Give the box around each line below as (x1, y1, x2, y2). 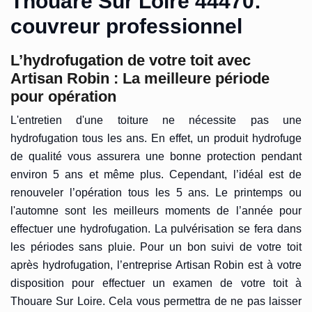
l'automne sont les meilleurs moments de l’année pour (10, 205, 302, 217)
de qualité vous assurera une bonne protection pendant (10, 150, 302, 163)
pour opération (10, 88, 116, 106)
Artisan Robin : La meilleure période (10, 70, 270, 88)
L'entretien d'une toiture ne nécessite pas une (10, 114, 302, 127)
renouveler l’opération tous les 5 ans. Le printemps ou (10, 187, 302, 199)
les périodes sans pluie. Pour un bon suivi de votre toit (10, 241, 302, 253)
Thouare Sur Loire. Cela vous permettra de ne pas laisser (10, 295, 302, 308)
